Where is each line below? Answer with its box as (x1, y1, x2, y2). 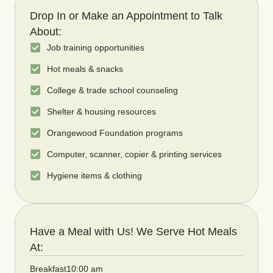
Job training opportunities (46, 42, 144, 52)
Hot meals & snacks (46, 63, 123, 74)
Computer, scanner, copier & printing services (46, 149, 222, 159)
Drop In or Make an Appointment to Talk (30, 9, 222, 22)
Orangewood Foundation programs (46, 127, 183, 138)
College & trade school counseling (46, 85, 178, 95)
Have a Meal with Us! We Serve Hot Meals (30, 225, 237, 238)
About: (30, 25, 62, 38)
